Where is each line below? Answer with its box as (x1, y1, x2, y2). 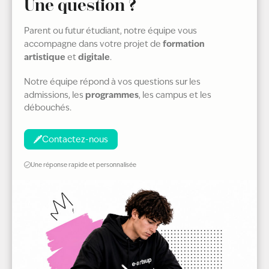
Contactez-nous (42, 133, 108, 145)
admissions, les (24, 89, 85, 100)
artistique (24, 51, 65, 63)
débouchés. (24, 101, 71, 113)
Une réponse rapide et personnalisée (31, 160, 136, 169)
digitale (78, 51, 110, 63)
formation (163, 38, 205, 50)
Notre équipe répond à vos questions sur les (24, 76, 201, 87)
